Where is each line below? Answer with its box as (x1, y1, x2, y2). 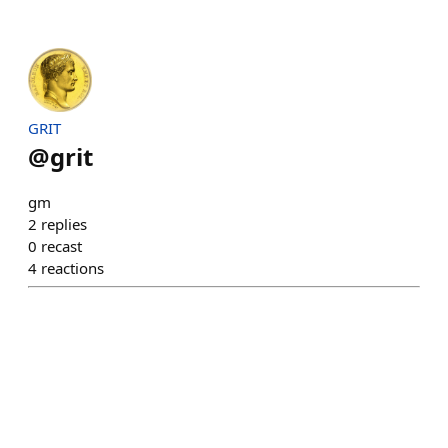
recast (41, 235, 82, 256)
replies (41, 213, 87, 234)
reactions (41, 257, 104, 278)
